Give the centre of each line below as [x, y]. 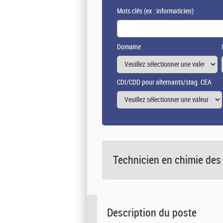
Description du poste [152, 213]
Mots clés [130, 11]
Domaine [129, 47]
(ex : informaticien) [168, 11]
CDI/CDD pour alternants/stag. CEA [164, 83]
